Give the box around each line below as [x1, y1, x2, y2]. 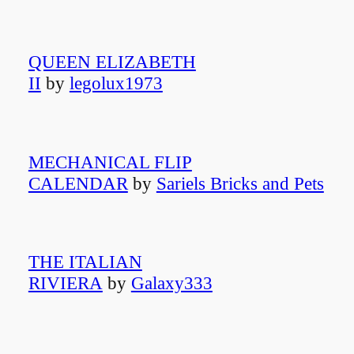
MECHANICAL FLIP [28, 151, 192, 172]
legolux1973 [69, 73, 163, 94]
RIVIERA [28, 273, 103, 294]
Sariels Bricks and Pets [156, 172, 324, 194]
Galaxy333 [130, 273, 213, 294]
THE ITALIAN [28, 251, 142, 273]
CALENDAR [28, 172, 128, 194]
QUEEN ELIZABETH [28, 51, 196, 73]
